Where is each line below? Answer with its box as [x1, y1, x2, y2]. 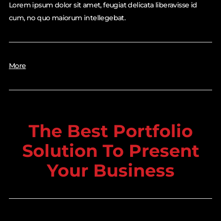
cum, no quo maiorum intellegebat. [8, 13, 126, 23]
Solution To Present [22, 140, 199, 162]
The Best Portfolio [28, 120, 193, 142]
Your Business [46, 160, 175, 182]
